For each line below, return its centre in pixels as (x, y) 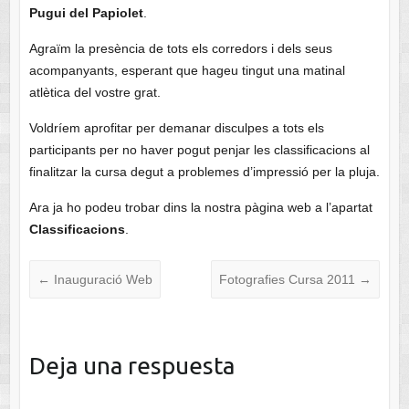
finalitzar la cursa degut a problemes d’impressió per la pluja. (204, 172)
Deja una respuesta (131, 366)
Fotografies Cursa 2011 (289, 280)
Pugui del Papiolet (86, 13)
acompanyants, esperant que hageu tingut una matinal (187, 71)
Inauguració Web (101, 280)
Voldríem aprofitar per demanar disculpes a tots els (176, 128)
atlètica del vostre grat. (94, 93)
